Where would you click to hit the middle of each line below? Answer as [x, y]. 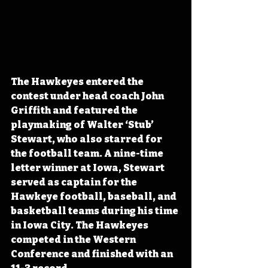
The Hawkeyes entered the [78, 81]
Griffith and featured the [75, 110]
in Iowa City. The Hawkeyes [80, 225]
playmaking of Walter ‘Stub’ [83, 124]
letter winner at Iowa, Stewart [89, 167]
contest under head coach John [88, 96]
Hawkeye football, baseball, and [95, 196]
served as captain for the [75, 182]
